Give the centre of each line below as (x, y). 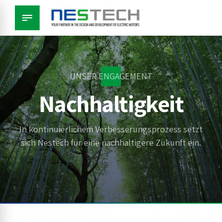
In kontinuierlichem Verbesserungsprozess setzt (111, 129)
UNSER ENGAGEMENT (111, 76)
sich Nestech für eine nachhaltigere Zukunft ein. (111, 142)
